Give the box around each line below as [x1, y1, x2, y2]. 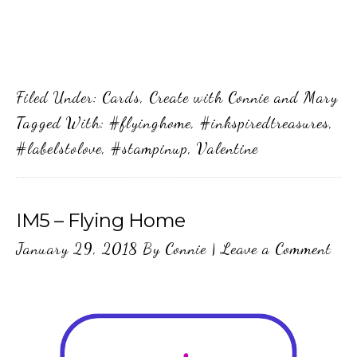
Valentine [197, 138, 258, 158]
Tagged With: [16, 112, 109, 132]
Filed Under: [16, 87, 102, 107]
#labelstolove [16, 138, 102, 158]
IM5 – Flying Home [16, 208, 186, 232]
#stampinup [111, 138, 188, 158]
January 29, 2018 [16, 238, 138, 258]
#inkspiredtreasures [200, 112, 329, 132]
